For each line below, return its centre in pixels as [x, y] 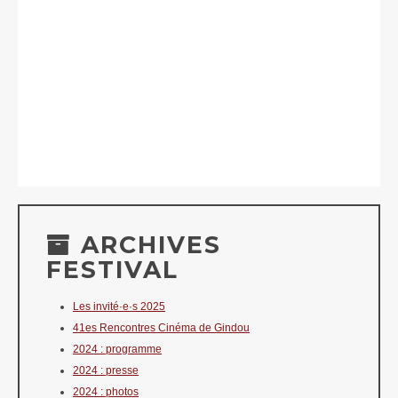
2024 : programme [117, 350]
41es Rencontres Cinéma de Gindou [161, 328]
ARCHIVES [147, 245]
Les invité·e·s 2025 [119, 307]
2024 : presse [106, 371]
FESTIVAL [112, 270]
